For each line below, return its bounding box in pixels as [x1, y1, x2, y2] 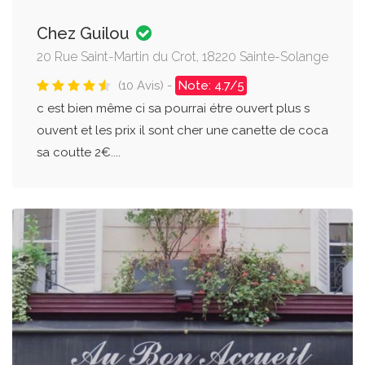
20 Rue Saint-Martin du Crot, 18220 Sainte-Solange [37, 49, 328, 65]
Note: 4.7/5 [178, 78, 244, 94]
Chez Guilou [37, 24, 134, 44]
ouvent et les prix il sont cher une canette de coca [37, 123, 328, 139]
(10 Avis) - [118, 78, 175, 94]
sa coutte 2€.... [37, 145, 121, 161]
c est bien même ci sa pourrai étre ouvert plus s [37, 101, 310, 117]
